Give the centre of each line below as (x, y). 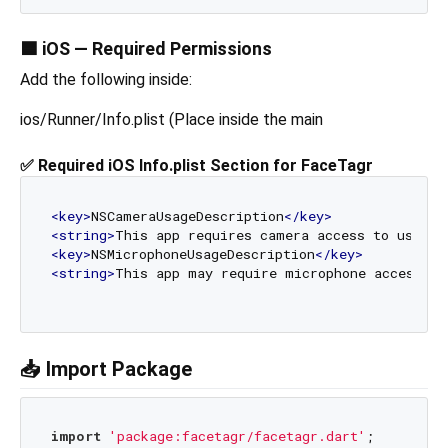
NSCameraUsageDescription (187, 216)
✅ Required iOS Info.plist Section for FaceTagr (196, 166)
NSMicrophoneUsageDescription (202, 254)
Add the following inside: (106, 80)
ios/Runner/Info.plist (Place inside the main (171, 120)
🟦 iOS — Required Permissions (146, 49)
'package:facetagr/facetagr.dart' (237, 436)
